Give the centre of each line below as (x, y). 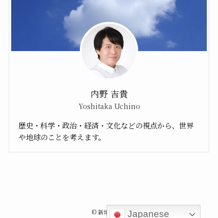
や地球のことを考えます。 (62, 136)
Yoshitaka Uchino (109, 106)
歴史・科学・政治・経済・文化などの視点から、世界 (106, 125)
